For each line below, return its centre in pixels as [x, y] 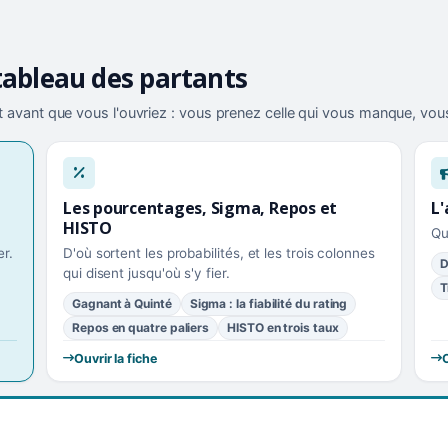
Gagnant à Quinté [122, 303]
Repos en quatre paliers [141, 327]
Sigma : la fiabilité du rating [268, 303]
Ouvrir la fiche [115, 358]
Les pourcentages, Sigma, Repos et [200, 207]
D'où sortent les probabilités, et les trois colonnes [219, 252]
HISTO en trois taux [283, 327]
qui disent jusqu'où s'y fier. [146, 272]
